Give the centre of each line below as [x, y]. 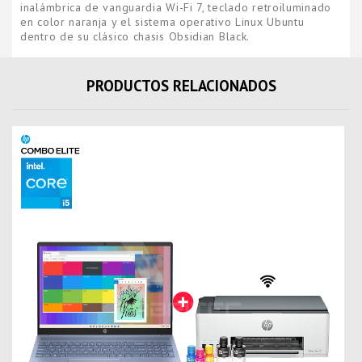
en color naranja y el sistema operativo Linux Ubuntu [162, 22]
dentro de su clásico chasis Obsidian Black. [135, 36]
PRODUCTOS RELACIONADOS [181, 86]
